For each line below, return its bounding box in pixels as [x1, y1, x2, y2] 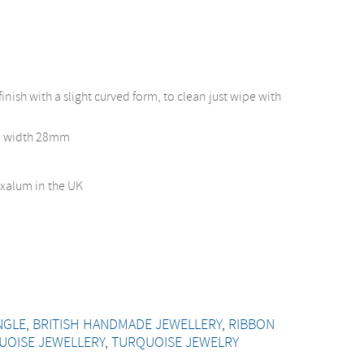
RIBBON [228, 315, 275, 335]
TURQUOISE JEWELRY [111, 333, 240, 353]
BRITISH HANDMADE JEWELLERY [32, 315, 223, 335]
